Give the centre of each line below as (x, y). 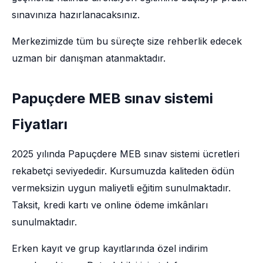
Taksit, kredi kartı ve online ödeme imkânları (110, 205)
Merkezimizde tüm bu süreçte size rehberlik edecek (127, 41)
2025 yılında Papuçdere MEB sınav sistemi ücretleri (126, 154)
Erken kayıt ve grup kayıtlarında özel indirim (110, 248)
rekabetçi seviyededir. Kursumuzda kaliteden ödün (123, 171)
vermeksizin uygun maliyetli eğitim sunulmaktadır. (121, 188)
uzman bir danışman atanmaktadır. (89, 58)
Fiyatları (40, 124)
